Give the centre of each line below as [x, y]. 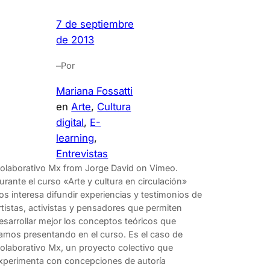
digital [70, 123]
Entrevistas [82, 154]
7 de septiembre [95, 24]
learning [75, 138]
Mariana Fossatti [95, 91]
